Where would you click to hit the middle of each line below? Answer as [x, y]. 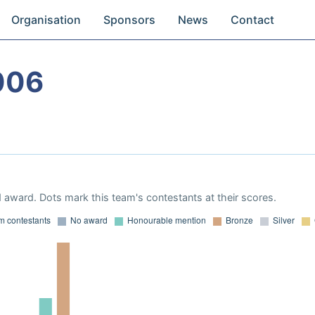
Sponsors [130, 20]
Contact [253, 20]
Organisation [46, 20]
